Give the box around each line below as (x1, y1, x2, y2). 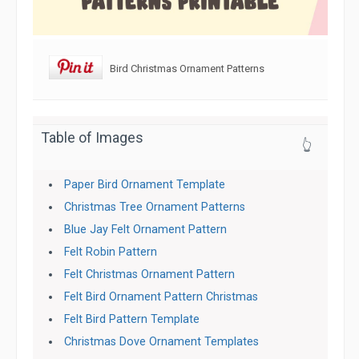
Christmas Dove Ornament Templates (64, 335, 260, 349)
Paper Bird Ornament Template (64, 178, 226, 192)
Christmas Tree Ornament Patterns (64, 200, 246, 214)
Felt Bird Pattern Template (64, 313, 200, 326)
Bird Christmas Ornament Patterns (103, 62, 264, 75)
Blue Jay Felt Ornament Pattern (64, 223, 228, 236)
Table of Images (41, 129, 143, 146)
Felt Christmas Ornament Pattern (64, 268, 236, 281)
